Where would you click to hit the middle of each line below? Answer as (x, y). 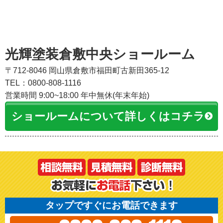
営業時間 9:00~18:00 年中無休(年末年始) (77, 95)
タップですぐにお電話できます (111, 205)
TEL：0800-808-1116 (43, 83)
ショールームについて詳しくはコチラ (108, 116)
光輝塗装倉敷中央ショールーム (100, 54)
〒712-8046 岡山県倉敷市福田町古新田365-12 (87, 70)
